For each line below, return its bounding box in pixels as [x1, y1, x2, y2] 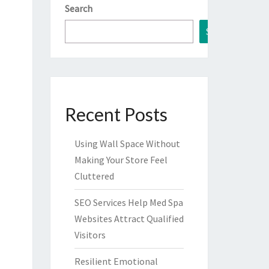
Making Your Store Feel [74, 154, 168, 166]
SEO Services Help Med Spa [74, 196, 183, 208]
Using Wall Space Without [74, 138, 180, 150]
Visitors [74, 229, 106, 241]
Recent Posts [64, 103, 168, 125]
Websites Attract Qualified [74, 213, 184, 225]
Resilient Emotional [74, 255, 158, 267]
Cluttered [74, 170, 114, 182]
